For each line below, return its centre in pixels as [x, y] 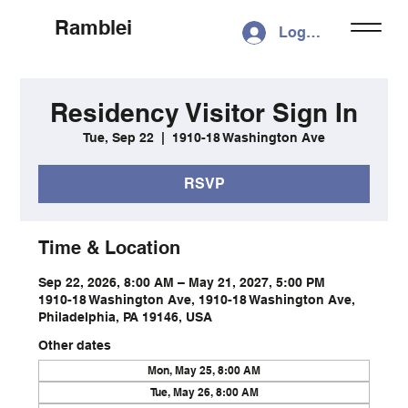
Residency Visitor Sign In [204, 112]
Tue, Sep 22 [118, 137]
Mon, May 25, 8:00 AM [204, 370]
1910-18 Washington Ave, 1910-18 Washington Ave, [197, 299]
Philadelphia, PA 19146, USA [126, 316]
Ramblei [93, 28]
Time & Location [110, 247]
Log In [301, 33]
